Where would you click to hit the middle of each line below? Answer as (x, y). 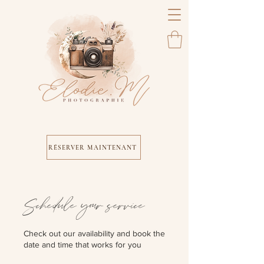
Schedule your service (84, 206)
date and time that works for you (82, 245)
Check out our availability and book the (94, 233)
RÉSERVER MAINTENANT (93, 147)
